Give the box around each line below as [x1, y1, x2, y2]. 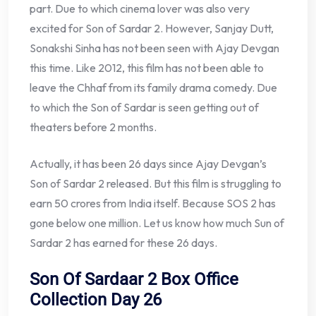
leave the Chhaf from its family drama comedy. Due [30, 80, 277, 95]
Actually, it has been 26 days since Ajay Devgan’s [30, 157, 267, 171]
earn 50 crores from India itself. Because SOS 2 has [30, 196, 276, 211]
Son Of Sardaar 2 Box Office [30, 269, 238, 290]
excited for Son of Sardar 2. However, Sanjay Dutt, [30, 21, 274, 36]
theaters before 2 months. [30, 120, 157, 135]
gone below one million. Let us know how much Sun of [30, 216, 284, 231]
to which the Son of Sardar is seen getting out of [30, 100, 259, 115]
